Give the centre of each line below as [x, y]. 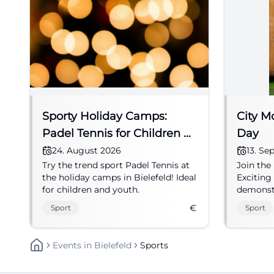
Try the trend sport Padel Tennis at [116, 165]
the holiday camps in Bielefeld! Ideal [119, 177]
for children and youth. [91, 190]
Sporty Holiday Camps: [105, 116]
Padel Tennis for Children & [117, 133]
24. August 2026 [87, 150]
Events [67, 245]
